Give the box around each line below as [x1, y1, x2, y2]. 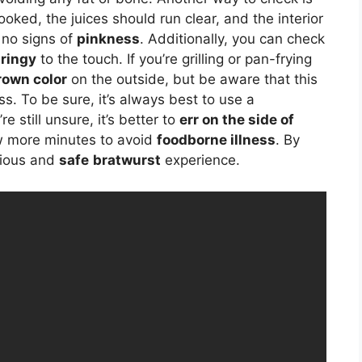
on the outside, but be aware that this [67, 71, 318, 88]
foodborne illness [157, 132, 276, 149]
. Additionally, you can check [140, 31, 325, 48]
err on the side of [179, 112, 294, 128]
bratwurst [93, 152, 161, 169]
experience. [161, 152, 240, 169]
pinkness [77, 31, 140, 48]
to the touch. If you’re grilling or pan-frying [36, 51, 312, 68]
